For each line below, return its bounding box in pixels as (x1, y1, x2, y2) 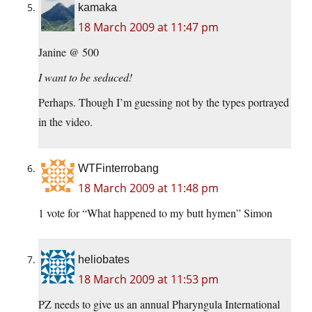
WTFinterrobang (78, 162, 159, 175)
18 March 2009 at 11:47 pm (78, 19, 219, 36)
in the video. (38, 114, 93, 130)
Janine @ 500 (38, 45, 99, 60)
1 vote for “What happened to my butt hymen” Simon (38, 205, 272, 221)
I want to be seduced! (38, 70, 132, 85)
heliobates (78, 253, 130, 266)
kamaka (78, 1, 117, 14)
